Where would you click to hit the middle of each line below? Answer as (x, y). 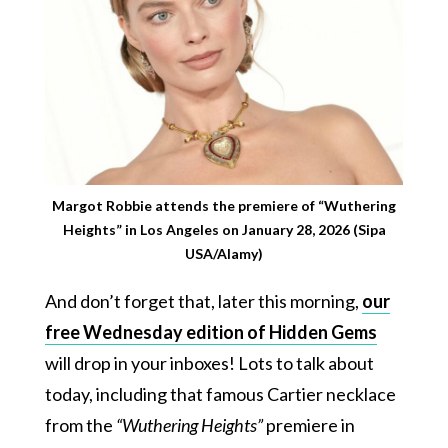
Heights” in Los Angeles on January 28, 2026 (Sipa (224, 229)
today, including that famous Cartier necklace (220, 393)
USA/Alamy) (224, 253)
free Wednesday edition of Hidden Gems (210, 331)
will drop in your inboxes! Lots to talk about (209, 362)
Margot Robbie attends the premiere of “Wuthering (224, 205)
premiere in (308, 424)
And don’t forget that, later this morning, (203, 300)
